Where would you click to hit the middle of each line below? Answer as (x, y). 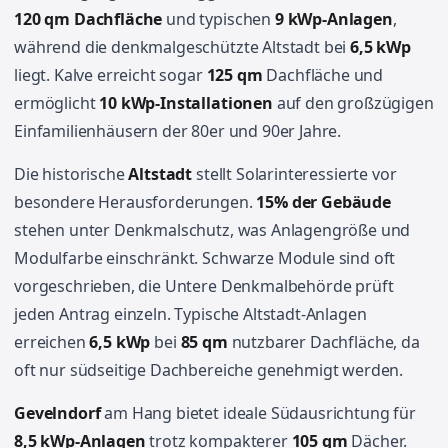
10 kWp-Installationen (186, 103)
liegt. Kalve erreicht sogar (110, 75)
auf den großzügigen (353, 103)
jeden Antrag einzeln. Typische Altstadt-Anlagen (190, 314)
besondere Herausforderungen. (135, 202)
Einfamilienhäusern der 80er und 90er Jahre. (178, 131)
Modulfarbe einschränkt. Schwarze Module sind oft (205, 258)
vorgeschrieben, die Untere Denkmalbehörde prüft (204, 286)
